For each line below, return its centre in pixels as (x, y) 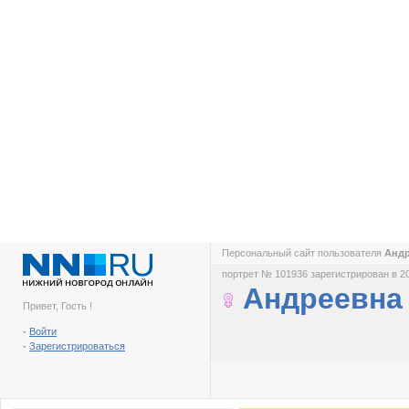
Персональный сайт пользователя (303, 253)
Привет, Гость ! (58, 306)
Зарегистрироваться (77, 346)
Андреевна (323, 299)
